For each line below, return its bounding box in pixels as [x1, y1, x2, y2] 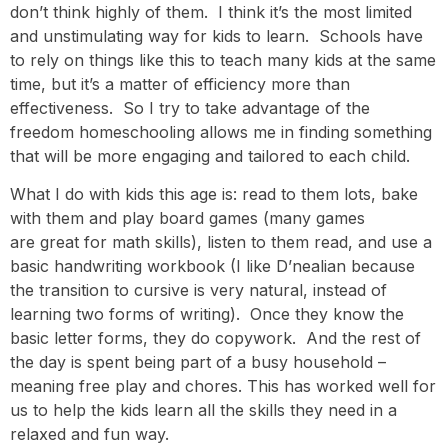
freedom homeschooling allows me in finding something [10, 121, 432, 142]
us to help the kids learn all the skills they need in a [10, 400, 397, 421]
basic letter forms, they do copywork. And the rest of [10, 328, 421, 349]
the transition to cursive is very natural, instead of [10, 280, 387, 301]
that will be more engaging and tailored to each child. [10, 145, 410, 166]
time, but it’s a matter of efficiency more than [10, 73, 350, 94]
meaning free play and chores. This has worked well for [10, 376, 436, 397]
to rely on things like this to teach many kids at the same [10, 49, 436, 70]
